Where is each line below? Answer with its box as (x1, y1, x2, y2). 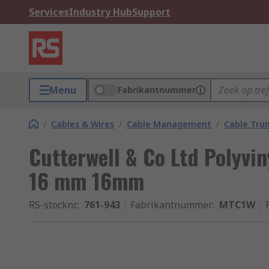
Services (29, 5, 69, 19)
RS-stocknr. (29, 198, 77, 211)
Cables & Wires (51, 118, 114, 130)
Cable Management (127, 118, 211, 130)
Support (132, 5, 171, 19)
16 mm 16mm (29, 165, 144, 196)
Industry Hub (69, 5, 132, 19)
